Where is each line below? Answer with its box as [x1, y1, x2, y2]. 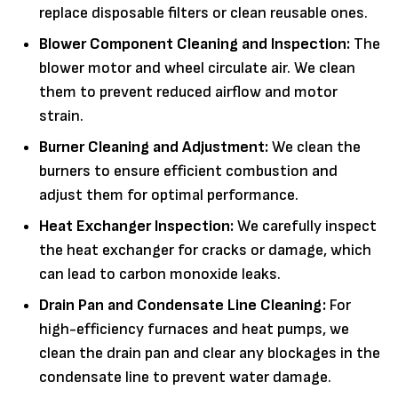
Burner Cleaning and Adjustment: [39, 137, 268, 156]
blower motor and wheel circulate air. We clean [39, 58, 355, 77]
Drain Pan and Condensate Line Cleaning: [39, 295, 326, 314]
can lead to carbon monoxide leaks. [39, 264, 281, 283]
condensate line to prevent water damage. [39, 367, 331, 386]
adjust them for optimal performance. [39, 185, 298, 204]
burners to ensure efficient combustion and [39, 161, 338, 180]
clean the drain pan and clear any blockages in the [39, 343, 380, 362]
